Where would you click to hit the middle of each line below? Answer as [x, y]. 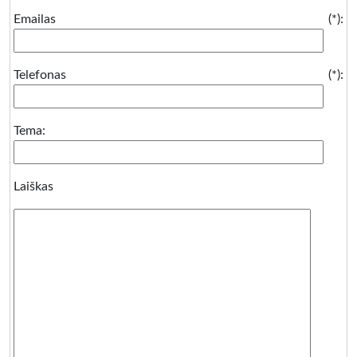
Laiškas [33, 186]
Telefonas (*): [178, 75]
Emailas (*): [178, 19]
